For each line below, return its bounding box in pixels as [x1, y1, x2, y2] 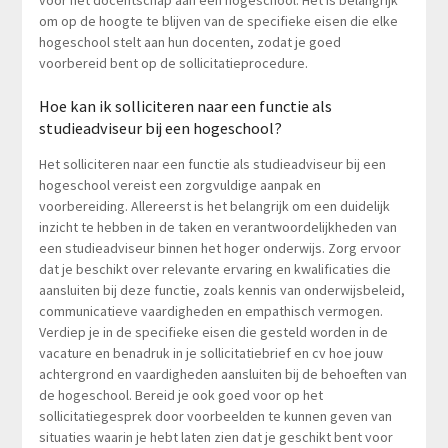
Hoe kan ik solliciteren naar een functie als [38, 95, 332, 116]
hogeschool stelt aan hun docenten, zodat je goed [38, 32, 341, 51]
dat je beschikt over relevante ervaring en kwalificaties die [38, 259, 391, 278]
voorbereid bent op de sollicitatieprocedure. [38, 53, 308, 72]
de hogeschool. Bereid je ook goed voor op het [38, 385, 323, 404]
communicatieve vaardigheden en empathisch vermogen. [38, 301, 383, 320]
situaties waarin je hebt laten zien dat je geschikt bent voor [38, 427, 393, 446]
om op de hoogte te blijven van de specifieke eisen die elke [38, 11, 398, 30]
